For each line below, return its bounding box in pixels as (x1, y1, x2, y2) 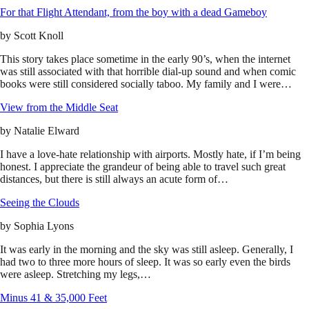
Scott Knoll (14, 30, 63, 42)
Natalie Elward (14, 125, 79, 137)
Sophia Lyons (14, 220, 74, 232)
